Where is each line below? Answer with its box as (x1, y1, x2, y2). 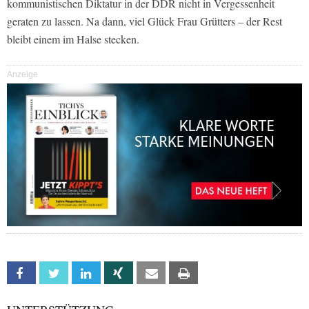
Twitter (67, 267, 98, 279)
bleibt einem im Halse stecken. (7, 31, 139, 46)
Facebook (34, 267, 75, 279)
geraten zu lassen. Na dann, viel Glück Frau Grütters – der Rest (7, 13, 282, 28)
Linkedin (99, 267, 131, 279)
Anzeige (7, 69, 38, 79)
